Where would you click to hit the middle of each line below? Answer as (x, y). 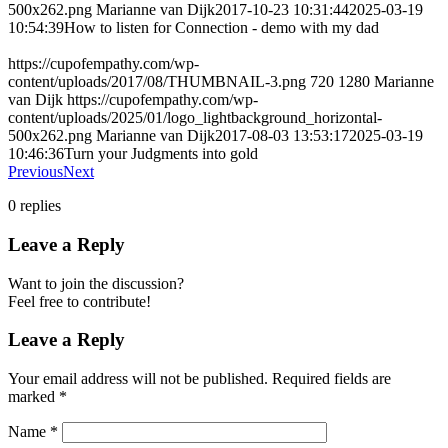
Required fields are (331, 379)
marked (33, 397)
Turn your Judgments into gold (161, 154)
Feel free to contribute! (79, 301)
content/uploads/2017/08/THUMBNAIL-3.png (157, 82)
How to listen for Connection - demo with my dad (221, 28)
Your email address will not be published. (138, 379)
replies (40, 206)
